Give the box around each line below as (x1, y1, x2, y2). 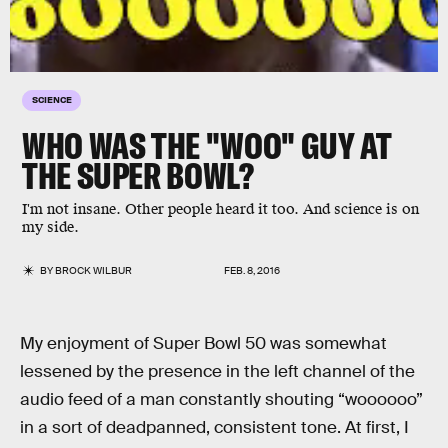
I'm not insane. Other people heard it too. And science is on (22, 200, 419, 219)
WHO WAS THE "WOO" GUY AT (22, 123, 392, 168)
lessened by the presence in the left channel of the (20, 361, 415, 382)
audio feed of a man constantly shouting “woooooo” (20, 389, 423, 410)
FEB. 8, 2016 (224, 264, 280, 277)
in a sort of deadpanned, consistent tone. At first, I (20, 417, 409, 438)
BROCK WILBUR (55, 264, 133, 277)
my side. (22, 218, 79, 237)
